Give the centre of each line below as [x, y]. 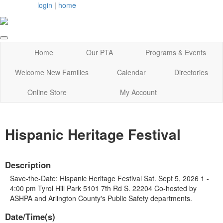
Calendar [131, 72]
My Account [139, 92]
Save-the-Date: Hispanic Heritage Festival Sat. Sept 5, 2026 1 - [110, 178]
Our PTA [99, 53]
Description [28, 165]
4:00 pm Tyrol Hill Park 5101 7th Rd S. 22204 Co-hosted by [103, 188]
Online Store [47, 92]
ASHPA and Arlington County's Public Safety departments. [101, 198]
